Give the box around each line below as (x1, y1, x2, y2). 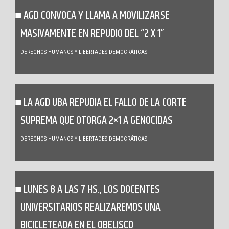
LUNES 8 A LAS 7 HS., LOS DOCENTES (24, 181, 160, 199)
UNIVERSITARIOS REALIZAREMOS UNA (20, 199, 161, 217)
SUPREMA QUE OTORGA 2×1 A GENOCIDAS (20, 112, 173, 130)
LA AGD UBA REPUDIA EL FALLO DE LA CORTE (24, 94, 187, 112)
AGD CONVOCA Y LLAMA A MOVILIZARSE (24, 7, 170, 25)
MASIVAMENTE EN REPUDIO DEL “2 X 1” (20, 25, 164, 43)
